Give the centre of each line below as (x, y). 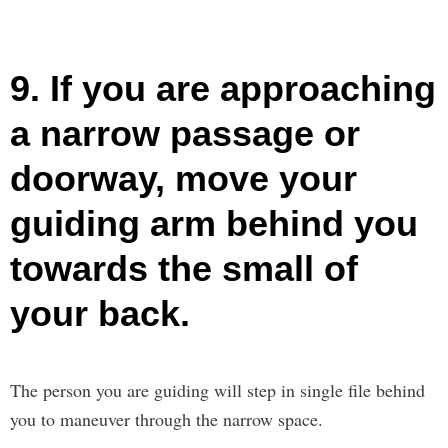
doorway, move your (183, 178)
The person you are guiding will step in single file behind (217, 389)
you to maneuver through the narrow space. (166, 418)
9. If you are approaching (223, 88)
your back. (100, 313)
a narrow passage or (185, 133)
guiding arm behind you (214, 223)
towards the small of (184, 268)
